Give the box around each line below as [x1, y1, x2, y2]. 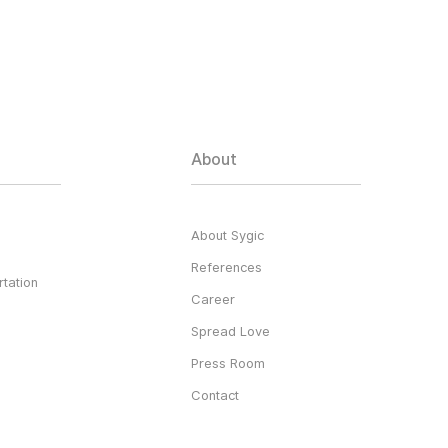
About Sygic [191, 227, 264, 244]
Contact [191, 387, 239, 404]
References [191, 259, 262, 276]
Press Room [191, 355, 265, 372]
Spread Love [191, 323, 270, 340]
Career [191, 291, 235, 308]
